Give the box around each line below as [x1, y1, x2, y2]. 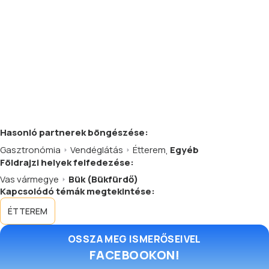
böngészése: [86, 126, 148, 139]
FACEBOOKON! [89, 247, 180, 263]
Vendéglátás [70, 144, 123, 156]
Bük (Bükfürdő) [68, 173, 138, 186]
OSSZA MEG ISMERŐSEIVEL [68, 232, 201, 246]
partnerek [39, 126, 86, 139]
